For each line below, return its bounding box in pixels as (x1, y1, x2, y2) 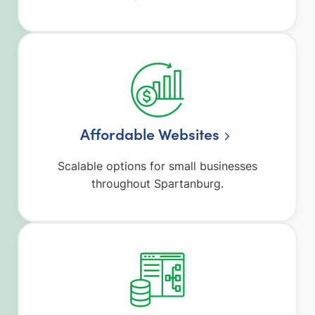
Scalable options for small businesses (58, 159, 257, 174)
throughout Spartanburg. (91, 176, 224, 191)
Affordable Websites (80, 123, 220, 145)
